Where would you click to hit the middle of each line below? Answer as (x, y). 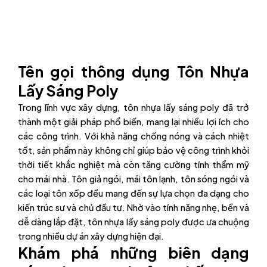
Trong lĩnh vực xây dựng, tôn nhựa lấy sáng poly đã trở (133, 107)
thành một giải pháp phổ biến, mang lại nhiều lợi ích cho (133, 121)
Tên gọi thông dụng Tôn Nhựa (133, 71)
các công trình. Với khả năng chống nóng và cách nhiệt (133, 136)
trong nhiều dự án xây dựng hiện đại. (91, 236)
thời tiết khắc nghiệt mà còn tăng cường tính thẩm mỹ (133, 164)
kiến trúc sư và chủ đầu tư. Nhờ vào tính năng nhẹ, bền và (133, 207)
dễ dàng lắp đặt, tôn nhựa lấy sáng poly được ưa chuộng (133, 221)
